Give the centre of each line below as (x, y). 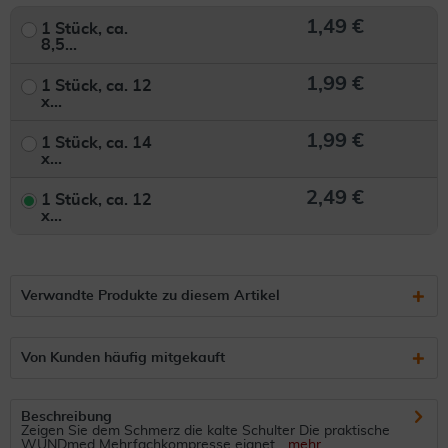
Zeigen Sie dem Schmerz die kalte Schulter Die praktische (205, 431)
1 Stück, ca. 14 (97, 143)
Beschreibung (66, 417)
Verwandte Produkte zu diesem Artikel (150, 296)
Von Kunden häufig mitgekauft (123, 358)
